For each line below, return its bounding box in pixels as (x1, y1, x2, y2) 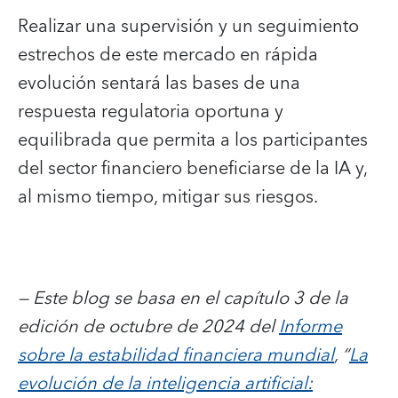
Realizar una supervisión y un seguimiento (18, 11, 359, 42)
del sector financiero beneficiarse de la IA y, (18, 153, 367, 184)
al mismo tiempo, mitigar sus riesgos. (18, 181, 318, 212)
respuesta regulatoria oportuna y (18, 96, 283, 127)
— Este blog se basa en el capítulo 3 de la (18, 283, 348, 314)
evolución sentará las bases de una (18, 68, 300, 99)
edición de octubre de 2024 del (18, 311, 279, 342)
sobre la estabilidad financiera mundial (18, 339, 334, 370)
